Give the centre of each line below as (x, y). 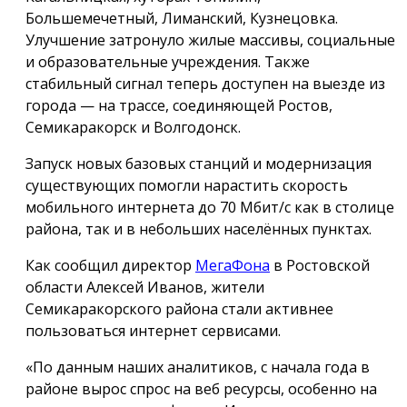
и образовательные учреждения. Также (168, 62)
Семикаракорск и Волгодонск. (133, 128)
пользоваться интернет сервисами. (153, 331)
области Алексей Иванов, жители (145, 288)
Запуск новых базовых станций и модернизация (199, 164)
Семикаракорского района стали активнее (179, 309)
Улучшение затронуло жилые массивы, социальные (210, 40)
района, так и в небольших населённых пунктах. (199, 229)
